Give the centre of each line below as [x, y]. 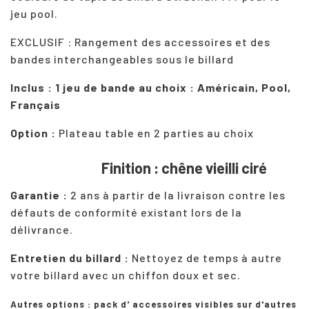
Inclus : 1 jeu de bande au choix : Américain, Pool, [151, 88]
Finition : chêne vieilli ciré [184, 168]
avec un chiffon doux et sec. [160, 275]
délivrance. [43, 230]
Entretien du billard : [70, 258]
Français [36, 105]
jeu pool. [34, 14]
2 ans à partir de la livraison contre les [177, 195]
